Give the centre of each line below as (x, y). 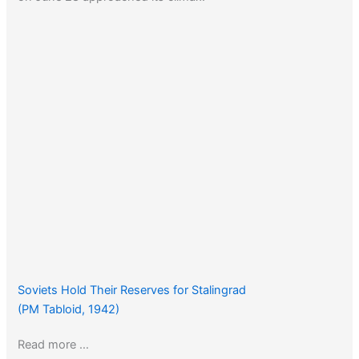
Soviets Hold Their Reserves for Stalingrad (132, 290)
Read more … (54, 344)
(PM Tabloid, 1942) (69, 309)
